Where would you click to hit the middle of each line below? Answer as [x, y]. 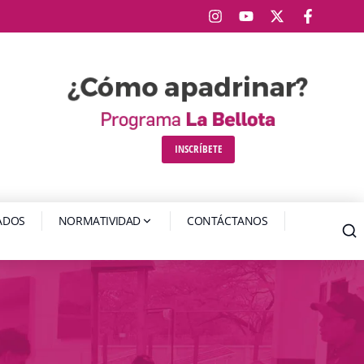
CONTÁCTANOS [227, 221]
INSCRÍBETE [198, 149]
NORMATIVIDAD [99, 221]
